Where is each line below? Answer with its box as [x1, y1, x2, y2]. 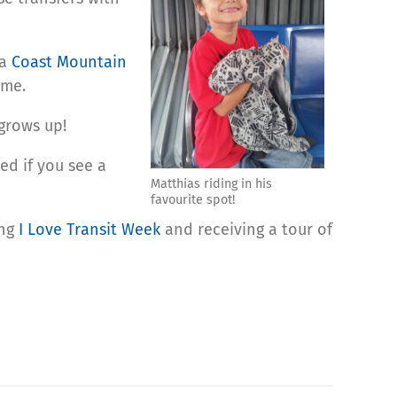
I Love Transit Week [19, 219, 160, 239]
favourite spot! [151, 192, 235, 207]
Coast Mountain [12, 51, 127, 72]
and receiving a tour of [160, 219, 332, 239]
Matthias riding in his [151, 176, 272, 191]
